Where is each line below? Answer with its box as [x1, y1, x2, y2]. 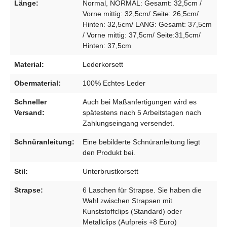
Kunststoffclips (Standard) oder [83, 207, 182, 215]
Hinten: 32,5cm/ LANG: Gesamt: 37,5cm [83, 20, 212, 28]
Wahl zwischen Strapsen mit [83, 196, 172, 205]
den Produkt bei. [83, 148, 135, 157]
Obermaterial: [14, 79, 61, 87]
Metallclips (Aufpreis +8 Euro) [83, 217, 177, 226]
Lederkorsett [83, 60, 123, 68]
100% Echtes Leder [83, 79, 145, 87]
